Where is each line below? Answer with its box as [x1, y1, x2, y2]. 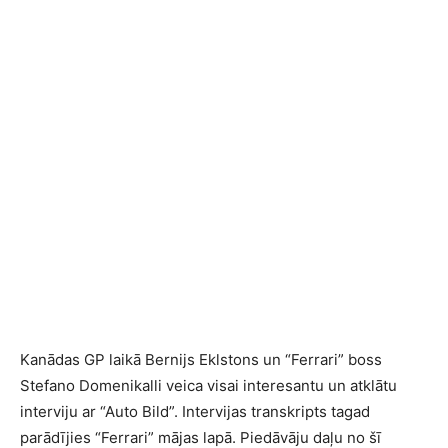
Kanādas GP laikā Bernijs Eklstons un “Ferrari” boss [20, 350, 382, 369]
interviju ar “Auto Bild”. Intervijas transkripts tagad [20, 402, 370, 421]
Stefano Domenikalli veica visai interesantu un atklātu [20, 376, 397, 395]
